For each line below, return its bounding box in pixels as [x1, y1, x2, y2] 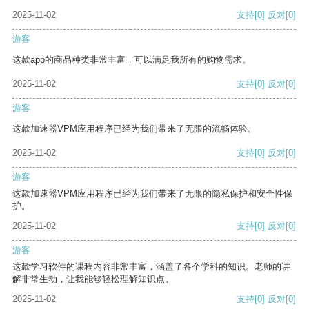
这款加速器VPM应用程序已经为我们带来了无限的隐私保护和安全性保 [12, 188, 292, 199]
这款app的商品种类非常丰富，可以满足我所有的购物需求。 [12, 54, 251, 66]
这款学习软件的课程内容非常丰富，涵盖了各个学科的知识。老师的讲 [12, 261, 290, 272]
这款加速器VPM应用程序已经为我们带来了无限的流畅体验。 [12, 123, 257, 134]
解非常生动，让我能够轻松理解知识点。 [12, 274, 174, 285]
